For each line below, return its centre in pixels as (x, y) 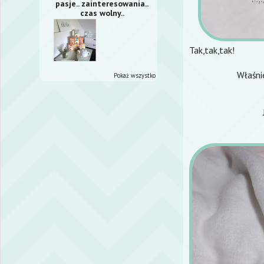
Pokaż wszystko (135, 75)
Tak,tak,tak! (212, 50)
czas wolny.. (102, 13)
